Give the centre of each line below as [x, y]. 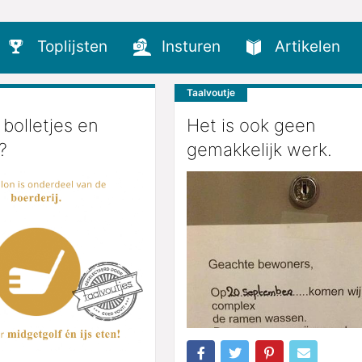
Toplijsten [72, 47]
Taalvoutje [211, 93]
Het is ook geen [251, 126]
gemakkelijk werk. [259, 150]
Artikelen [307, 47]
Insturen [191, 47]
